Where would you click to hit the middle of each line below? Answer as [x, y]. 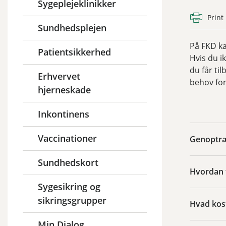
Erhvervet [59, 76]
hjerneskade [64, 90]
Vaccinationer [67, 138]
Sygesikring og [69, 186]
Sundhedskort [68, 162]
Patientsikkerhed [74, 52]
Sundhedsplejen [72, 27]
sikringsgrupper [72, 200]
